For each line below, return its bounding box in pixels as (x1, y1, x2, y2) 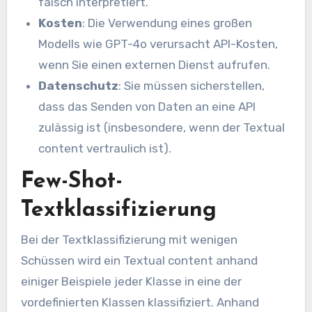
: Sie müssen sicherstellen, (118, 79, 265, 93)
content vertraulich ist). (38, 141, 172, 156)
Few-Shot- (20, 170, 123, 193)
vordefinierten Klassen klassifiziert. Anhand (20, 295, 259, 310)
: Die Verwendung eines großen (82, 16, 253, 31)
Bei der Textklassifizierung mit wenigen (20, 233, 237, 247)
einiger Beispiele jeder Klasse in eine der (20, 274, 242, 289)
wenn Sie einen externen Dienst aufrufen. (38, 58, 271, 72)
